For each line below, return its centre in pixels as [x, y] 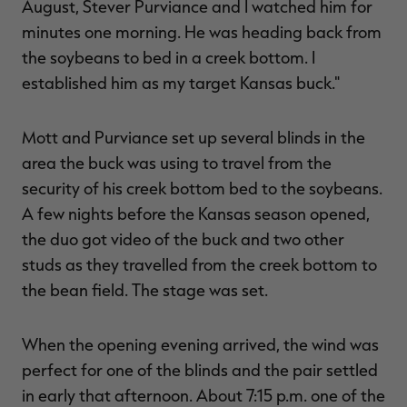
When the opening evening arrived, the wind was [200, 344]
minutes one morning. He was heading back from [202, 31]
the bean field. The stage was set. [145, 289]
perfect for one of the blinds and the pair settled [200, 369]
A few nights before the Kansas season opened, [196, 213]
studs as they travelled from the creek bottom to [199, 264]
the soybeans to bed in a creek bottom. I [169, 57]
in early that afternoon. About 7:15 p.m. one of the [203, 395]
